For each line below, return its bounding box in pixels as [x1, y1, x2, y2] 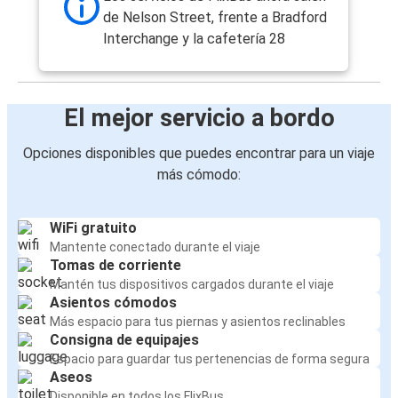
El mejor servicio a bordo [63, 104, 335, 133]
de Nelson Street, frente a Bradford [103, 9, 327, 27]
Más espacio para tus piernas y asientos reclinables [50, 314, 346, 330]
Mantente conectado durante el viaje [50, 240, 260, 255]
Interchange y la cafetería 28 [103, 30, 285, 48]
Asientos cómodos [50, 294, 177, 312]
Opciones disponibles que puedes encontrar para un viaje [23, 145, 375, 163]
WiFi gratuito [50, 219, 137, 237]
